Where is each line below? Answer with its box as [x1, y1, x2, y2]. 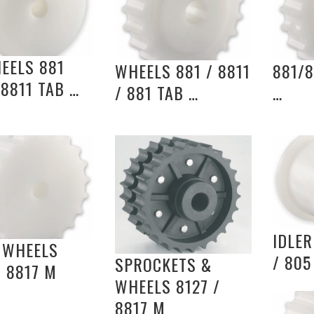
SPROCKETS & [115, 252, 212, 278]
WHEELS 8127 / [115, 273, 220, 299]
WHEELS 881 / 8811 [115, 58, 250, 84]
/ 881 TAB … [115, 80, 198, 106]
